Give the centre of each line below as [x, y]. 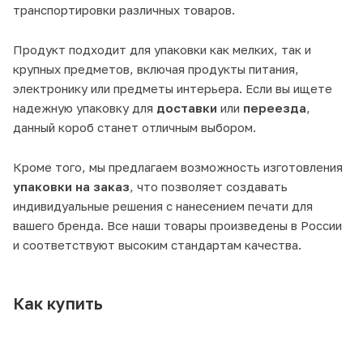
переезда [275, 107]
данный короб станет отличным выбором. [135, 127]
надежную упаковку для [85, 107]
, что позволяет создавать [209, 186]
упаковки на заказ [71, 186]
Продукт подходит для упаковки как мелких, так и [162, 49]
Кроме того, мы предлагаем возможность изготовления [178, 167]
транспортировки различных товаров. [124, 9]
